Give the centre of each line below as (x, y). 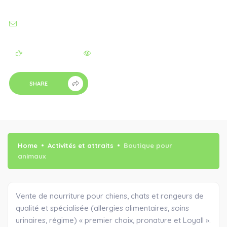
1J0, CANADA (29, 7)
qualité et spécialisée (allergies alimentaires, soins (102, 208)
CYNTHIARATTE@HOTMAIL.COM (71, 24)
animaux (32, 156)
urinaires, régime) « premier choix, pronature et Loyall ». (113, 220)
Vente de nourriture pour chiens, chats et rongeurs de (110, 196)
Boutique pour (148, 145)
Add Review (45, 53)
